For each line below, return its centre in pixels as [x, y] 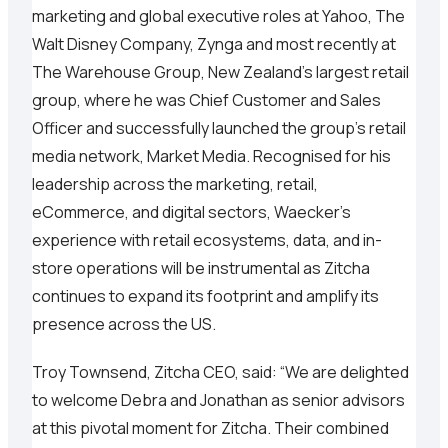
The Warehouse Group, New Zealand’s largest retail [220, 72]
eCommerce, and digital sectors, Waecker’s [191, 212]
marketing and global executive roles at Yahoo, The [218, 16]
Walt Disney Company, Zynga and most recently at [214, 44]
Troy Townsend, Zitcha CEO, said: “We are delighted [220, 372]
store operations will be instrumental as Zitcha [201, 268]
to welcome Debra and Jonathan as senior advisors [218, 400]
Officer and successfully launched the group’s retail [219, 128]
